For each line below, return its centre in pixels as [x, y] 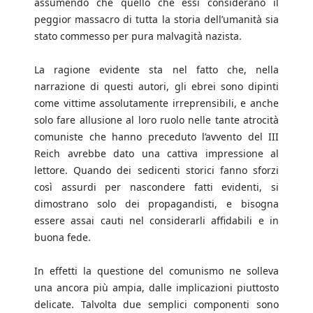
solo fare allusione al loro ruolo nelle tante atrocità [156, 120]
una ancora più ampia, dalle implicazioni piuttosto [156, 288]
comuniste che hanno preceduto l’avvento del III [156, 137]
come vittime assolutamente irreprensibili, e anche [156, 103]
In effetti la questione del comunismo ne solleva [156, 271]
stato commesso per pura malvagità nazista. [138, 36]
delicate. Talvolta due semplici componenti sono [156, 305]
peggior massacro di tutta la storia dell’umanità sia [156, 20]
